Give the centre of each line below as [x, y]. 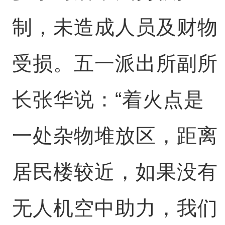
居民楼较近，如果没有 [115, 172]
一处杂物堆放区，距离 [115, 136]
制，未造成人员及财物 [115, 27]
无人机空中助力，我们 [115, 208]
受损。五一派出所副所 [115, 63]
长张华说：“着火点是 [108, 99]
